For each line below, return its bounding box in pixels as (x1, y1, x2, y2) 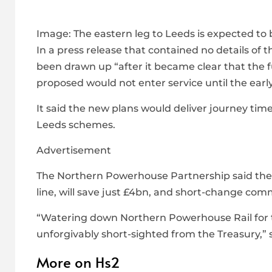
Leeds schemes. (36, 119, 115, 131)
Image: (36, 28, 71, 40)
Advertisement (36, 144, 111, 157)
